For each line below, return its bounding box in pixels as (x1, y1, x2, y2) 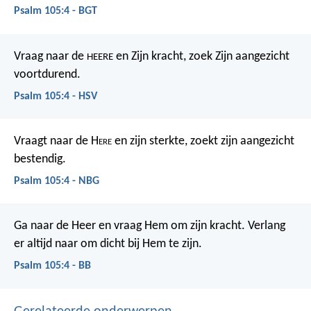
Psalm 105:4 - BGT (14, 6, 97, 17)
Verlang (245, 219, 285, 233)
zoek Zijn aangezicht (186, 49, 289, 63)
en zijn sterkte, (112, 134, 187, 148)
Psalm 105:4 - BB (14, 260, 91, 272)
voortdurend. (14, 67, 81, 81)
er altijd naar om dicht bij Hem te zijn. (14, 237, 202, 251)
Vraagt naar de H (14, 134, 99, 148)
